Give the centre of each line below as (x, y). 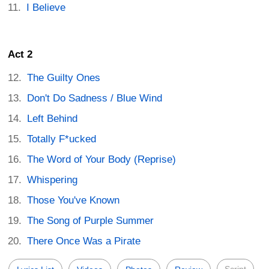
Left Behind (53, 119)
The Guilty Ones (64, 78)
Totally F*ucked (62, 139)
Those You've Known (74, 201)
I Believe (46, 8)
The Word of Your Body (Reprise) (102, 160)
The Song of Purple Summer (91, 221)
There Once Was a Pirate (84, 241)
